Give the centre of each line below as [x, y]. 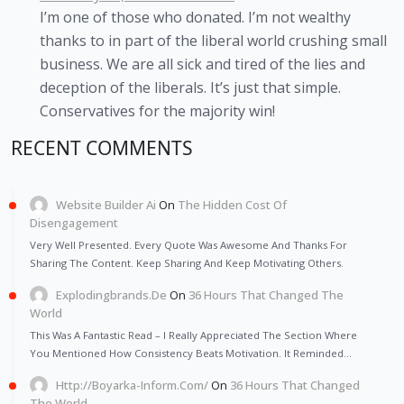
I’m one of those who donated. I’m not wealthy [195, 18]
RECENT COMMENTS [102, 148]
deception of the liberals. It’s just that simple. [190, 88]
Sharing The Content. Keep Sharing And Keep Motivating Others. [187, 262]
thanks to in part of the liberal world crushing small [213, 41]
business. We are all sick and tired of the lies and [202, 64]
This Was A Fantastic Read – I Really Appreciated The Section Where [193, 335]
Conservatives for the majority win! [157, 111]
